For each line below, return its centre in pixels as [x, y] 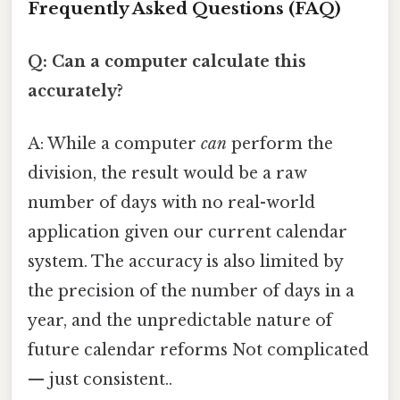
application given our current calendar [187, 233]
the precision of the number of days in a [191, 292]
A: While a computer [114, 144]
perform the [280, 144]
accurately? [75, 91]
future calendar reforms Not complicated [198, 350]
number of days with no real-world [171, 203]
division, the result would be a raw [167, 174]
